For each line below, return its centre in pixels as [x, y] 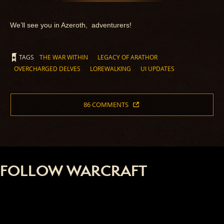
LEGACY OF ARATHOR [127, 57]
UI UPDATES [157, 69]
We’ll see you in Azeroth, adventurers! [71, 25]
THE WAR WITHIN [64, 57]
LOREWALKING [110, 69]
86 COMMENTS [106, 105]
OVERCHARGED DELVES [47, 69]
